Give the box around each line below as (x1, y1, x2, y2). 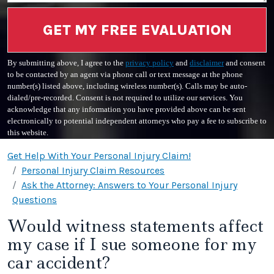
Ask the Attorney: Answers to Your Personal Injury (21, 179, 237, 191)
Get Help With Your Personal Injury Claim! (7, 150, 191, 161)
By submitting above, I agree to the (7, 59, 125, 67)
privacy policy (125, 59, 174, 67)
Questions (12, 194, 57, 206)
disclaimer (190, 59, 224, 67)
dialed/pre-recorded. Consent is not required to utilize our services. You (7, 94, 243, 102)
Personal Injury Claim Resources (21, 165, 165, 176)
